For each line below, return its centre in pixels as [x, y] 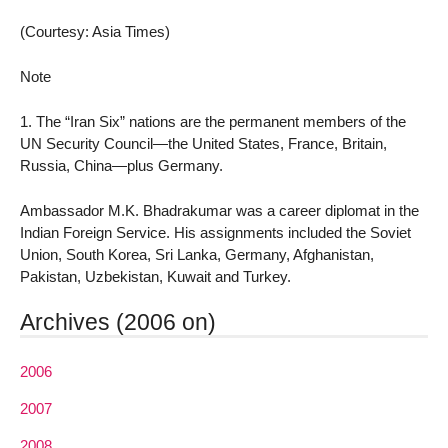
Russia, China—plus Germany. [121, 165]
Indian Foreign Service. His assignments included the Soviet [215, 232]
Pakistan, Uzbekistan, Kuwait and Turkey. [155, 276]
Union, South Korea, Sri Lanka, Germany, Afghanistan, [197, 254]
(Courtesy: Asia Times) [95, 32]
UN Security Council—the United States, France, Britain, [203, 143]
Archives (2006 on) [118, 321]
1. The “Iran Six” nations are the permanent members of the [213, 121]
